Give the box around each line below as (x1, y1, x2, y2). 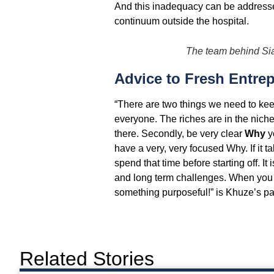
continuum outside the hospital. (114, 16, 249, 27)
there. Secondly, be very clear (114, 128, 245, 139)
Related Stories (20, 248, 154, 270)
